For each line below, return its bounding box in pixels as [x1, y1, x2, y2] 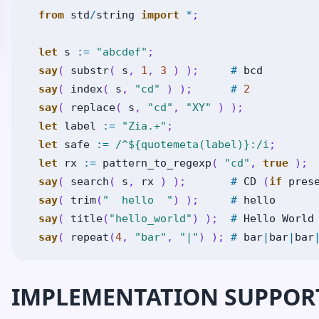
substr [70, 64, 109, 77]
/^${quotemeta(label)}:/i [115, 138, 269, 151]
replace [70, 101, 115, 114]
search [70, 175, 109, 188]
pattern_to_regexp [103, 157, 211, 169]
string [96, 9, 135, 21]
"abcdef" [96, 46, 147, 58]
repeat [70, 231, 109, 244]
